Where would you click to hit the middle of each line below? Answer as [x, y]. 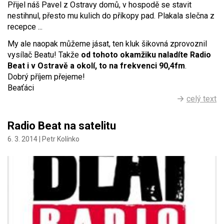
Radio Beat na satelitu [62, 126]
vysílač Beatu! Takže [44, 55]
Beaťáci [21, 88]
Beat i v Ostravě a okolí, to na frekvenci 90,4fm [96, 66]
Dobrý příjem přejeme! [46, 77]
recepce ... [25, 27]
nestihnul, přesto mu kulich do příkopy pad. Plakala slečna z [111, 16]
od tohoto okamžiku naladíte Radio [146, 55]
